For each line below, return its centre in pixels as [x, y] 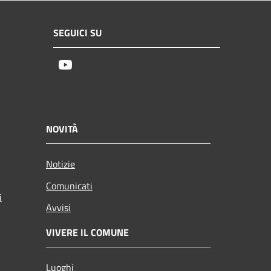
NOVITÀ [62, 129]
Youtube [91, 65]
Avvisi [58, 207]
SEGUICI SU [77, 33]
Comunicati [69, 185]
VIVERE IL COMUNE [87, 232]
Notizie [60, 164]
